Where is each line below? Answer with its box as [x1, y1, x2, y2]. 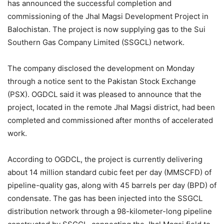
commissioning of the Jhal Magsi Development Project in [7, 11, 208, 21]
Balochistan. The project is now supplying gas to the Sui [7, 24, 205, 34]
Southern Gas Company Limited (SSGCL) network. [7, 37, 184, 47]
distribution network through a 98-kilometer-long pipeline [7, 206, 212, 216]
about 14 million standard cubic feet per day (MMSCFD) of [7, 167, 211, 177]
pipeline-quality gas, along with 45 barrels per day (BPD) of [7, 180, 216, 190]
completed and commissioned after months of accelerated [7, 115, 213, 125]
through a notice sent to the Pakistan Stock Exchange [7, 76, 196, 86]
